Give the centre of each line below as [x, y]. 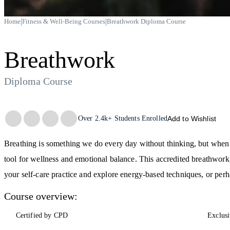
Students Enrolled [140, 118]
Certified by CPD [42, 215]
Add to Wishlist [192, 118]
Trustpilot [19, 113]
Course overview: [41, 196]
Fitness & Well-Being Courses [64, 21]
